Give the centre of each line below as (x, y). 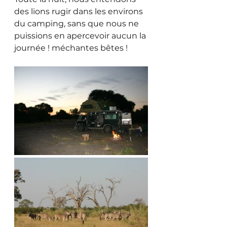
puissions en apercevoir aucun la (81, 35)
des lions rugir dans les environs (80, 11)
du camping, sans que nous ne (78, 23)
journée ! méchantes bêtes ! (71, 48)
